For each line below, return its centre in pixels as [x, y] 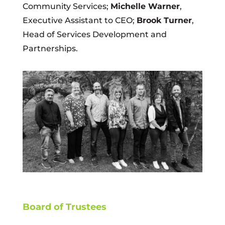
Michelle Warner [145, 6]
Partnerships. [50, 48]
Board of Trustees [64, 207]
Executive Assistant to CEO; [79, 20]
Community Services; [66, 6]
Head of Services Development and [94, 34]
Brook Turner [164, 20]
